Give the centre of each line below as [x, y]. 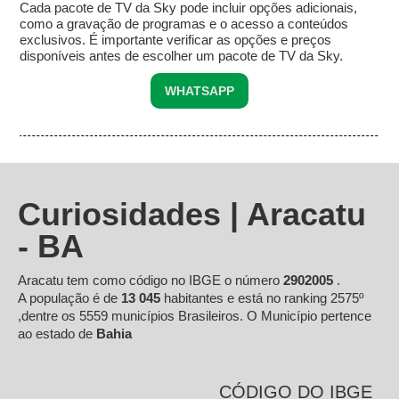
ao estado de [57, 334]
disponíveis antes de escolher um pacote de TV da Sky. [182, 56]
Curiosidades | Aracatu [192, 215]
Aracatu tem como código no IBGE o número [151, 281]
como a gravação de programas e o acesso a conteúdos [184, 24]
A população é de [69, 298]
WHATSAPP [199, 91]
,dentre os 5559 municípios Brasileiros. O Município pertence [195, 316]
